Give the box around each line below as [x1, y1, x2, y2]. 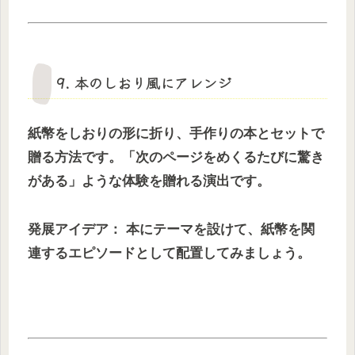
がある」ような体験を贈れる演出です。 [28, 174, 270, 189]
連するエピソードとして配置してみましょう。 [28, 246, 311, 261]
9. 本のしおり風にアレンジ [56, 72, 231, 94]
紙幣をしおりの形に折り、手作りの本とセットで [28, 126, 324, 142]
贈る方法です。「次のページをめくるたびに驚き [28, 150, 324, 166]
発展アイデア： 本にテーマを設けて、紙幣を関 [28, 222, 315, 238]
